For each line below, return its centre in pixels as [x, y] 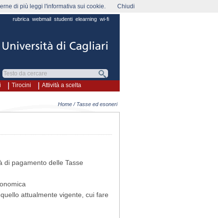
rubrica [21, 19]
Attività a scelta [62, 85]
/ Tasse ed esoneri [95, 104]
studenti [63, 19]
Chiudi [126, 6]
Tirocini [21, 85]
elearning [86, 19]
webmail [42, 19]
